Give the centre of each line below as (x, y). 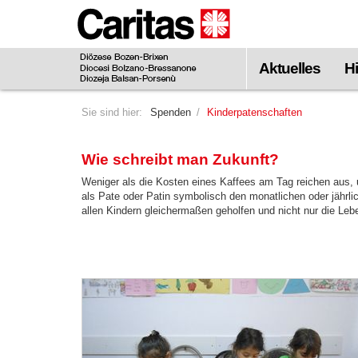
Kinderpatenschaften (255, 112)
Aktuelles (290, 68)
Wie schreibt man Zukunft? (180, 159)
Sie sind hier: (112, 112)
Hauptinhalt (68, 48)
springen (62, 63)
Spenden (171, 112)
